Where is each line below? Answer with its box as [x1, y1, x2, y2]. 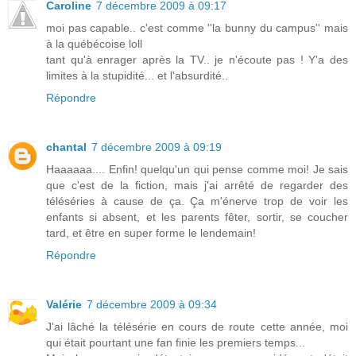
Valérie [46, 297, 82, 311]
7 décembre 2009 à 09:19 [91, 140, 222, 153]
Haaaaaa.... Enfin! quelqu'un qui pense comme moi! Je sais [46, 162, 348, 176]
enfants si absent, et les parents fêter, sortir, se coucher [46, 210, 348, 223]
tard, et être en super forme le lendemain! [46, 226, 256, 239]
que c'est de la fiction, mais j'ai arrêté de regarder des [46, 178, 348, 192]
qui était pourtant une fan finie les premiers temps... [46, 335, 305, 349]
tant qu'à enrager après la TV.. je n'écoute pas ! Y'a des [46, 52, 348, 66]
